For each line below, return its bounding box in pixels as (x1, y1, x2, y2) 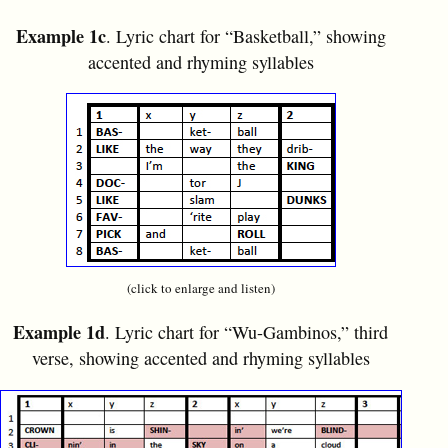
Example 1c (15, 23, 106, 50)
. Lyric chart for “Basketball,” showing (105, 24, 386, 49)
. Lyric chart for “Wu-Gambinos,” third (105, 320, 388, 345)
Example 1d (13, 319, 105, 346)
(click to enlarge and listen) (126, 279, 275, 298)
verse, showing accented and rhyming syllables (31, 346, 370, 371)
